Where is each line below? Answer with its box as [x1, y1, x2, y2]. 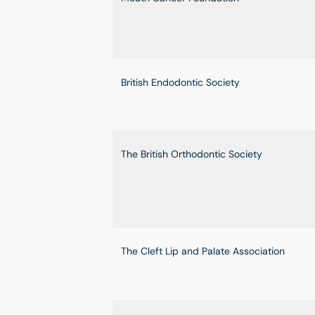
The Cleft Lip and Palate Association [121, 245, 285, 257]
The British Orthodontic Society [121, 148, 262, 160]
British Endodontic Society [121, 76, 240, 89]
